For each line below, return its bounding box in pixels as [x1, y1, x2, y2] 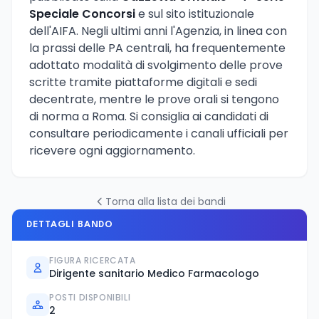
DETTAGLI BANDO [26, 219, 113, 229]
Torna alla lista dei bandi [105, 194, 226, 209]
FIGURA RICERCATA [49, 253, 136, 266]
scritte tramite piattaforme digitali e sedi [29, 73, 257, 90]
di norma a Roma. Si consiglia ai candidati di [29, 108, 268, 125]
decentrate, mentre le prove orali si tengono [29, 90, 279, 108]
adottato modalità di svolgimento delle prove [29, 56, 283, 73]
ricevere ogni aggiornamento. [29, 142, 195, 159]
